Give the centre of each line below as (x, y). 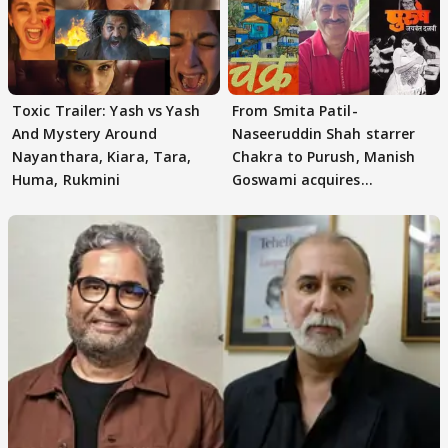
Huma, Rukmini (66, 179)
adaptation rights (296, 202)
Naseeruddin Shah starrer (324, 133)
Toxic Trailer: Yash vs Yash (106, 110)
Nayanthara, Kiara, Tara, (102, 156)
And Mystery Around (84, 133)
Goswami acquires (296, 179)
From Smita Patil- (295, 110)
